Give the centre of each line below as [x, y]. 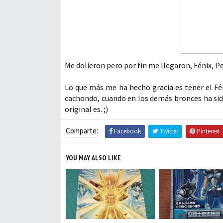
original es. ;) [86, 109]
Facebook [127, 131]
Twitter [168, 131]
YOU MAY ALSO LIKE [93, 158]
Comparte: [82, 131]
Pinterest [208, 131]
